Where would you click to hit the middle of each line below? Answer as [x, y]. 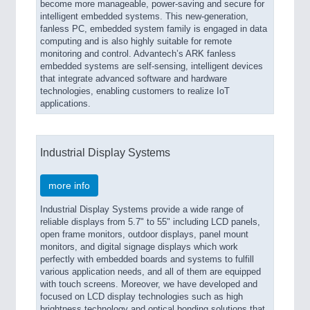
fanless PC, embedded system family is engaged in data [154, 29]
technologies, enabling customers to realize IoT [135, 91]
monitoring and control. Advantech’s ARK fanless [138, 54]
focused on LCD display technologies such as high [142, 297]
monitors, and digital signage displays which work [139, 247]
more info [69, 185]
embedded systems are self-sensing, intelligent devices [152, 66]
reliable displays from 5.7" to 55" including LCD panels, [150, 222]
